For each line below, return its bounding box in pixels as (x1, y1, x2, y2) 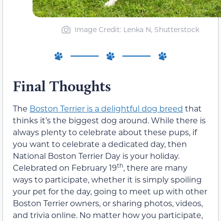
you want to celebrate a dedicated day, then (13, 139, 187, 149)
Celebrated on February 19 (13, 162, 117, 173)
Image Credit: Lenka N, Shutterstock (74, 24, 199, 34)
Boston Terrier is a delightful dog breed (30, 103, 183, 114)
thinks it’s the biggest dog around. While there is (13, 115, 206, 126)
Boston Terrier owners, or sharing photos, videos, (13, 198, 203, 209)
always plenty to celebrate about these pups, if (13, 127, 197, 138)
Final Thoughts (13, 77, 111, 96)
